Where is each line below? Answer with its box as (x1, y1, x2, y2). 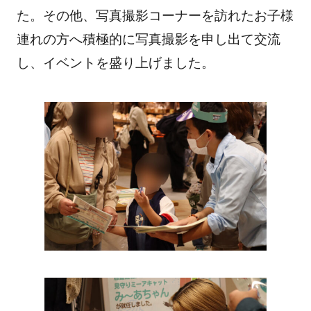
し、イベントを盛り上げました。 (16, 56, 215, 71)
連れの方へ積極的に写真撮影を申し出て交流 (16, 32, 280, 47)
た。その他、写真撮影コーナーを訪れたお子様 (16, 8, 294, 24)
